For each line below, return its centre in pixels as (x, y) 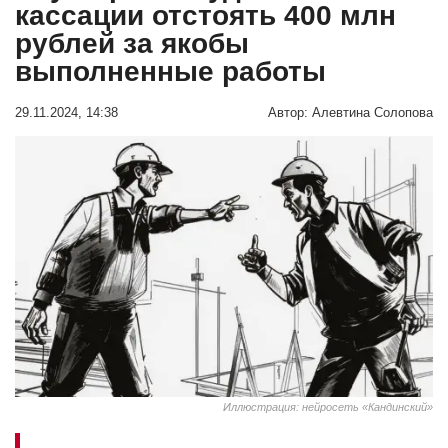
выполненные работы (170, 71)
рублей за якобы (132, 43)
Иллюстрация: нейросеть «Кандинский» (328, 407)
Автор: (288, 112)
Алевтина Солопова (372, 112)
